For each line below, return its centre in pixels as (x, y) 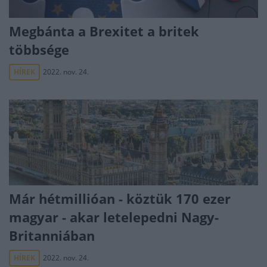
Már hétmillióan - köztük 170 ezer (120, 198)
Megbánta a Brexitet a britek (104, 31)
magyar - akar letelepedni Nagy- (114, 217)
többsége (39, 49)
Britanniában (52, 235)
